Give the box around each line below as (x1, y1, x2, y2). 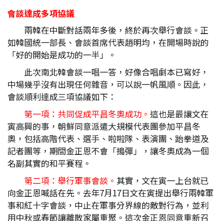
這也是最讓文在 (150, 108, 209, 120)
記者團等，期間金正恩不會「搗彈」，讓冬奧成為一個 (7, 145, 209, 157)
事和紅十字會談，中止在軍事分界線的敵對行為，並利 (7, 199, 209, 211)
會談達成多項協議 (7, 7, 74, 19)
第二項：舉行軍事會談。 (24, 174, 116, 186)
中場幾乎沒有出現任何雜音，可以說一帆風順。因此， (7, 78, 209, 90)
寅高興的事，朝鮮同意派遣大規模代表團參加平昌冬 (7, 120, 200, 132)
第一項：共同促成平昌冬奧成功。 (24, 108, 150, 120)
